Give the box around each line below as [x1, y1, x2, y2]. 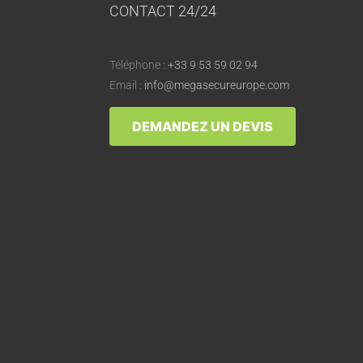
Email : [109, 79, 145, 92]
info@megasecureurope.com [144, 79, 290, 92]
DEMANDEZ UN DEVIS [132, 118, 274, 135]
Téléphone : [109, 58, 169, 72]
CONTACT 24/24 [109, 2, 217, 20]
